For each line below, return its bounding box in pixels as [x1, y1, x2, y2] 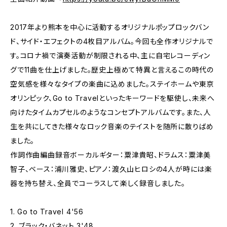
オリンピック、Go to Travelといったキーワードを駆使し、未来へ [10, 94, 215, 102]
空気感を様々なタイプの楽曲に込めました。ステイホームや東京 [10, 80, 214, 88]
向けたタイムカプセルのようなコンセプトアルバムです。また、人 [10, 108, 211, 117]
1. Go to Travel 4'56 [10, 207, 84, 216]
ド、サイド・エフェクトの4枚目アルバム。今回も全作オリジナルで [10, 37, 213, 46]
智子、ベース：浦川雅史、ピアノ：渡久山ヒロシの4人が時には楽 [10, 165, 212, 173]
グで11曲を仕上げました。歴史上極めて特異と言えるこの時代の [10, 65, 214, 74]
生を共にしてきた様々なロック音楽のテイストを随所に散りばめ [10, 122, 214, 131]
